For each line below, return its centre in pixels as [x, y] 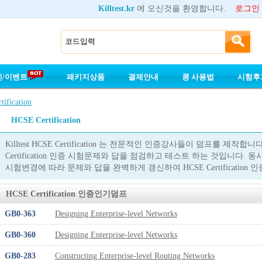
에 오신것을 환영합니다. [185, 8]
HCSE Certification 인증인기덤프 [66, 194]
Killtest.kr [116, 8]
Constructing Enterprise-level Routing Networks [135, 256]
